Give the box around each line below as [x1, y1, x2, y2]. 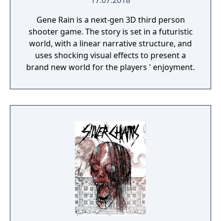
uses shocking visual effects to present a [35, 50, 186, 61]
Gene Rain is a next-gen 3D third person [36, 14, 185, 25]
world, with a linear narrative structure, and [29, 38, 192, 49]
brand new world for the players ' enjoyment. [26, 62, 195, 73]
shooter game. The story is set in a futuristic [28, 26, 193, 37]
